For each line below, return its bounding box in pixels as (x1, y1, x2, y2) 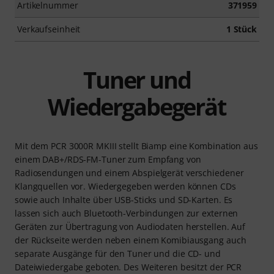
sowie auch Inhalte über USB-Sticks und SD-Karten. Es (15, 193, 233, 206)
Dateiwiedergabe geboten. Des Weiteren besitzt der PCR (15, 261, 242, 273)
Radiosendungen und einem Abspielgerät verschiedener (15, 166, 244, 179)
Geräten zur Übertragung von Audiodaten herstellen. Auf (15, 220, 246, 232)
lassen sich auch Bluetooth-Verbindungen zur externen (15, 207, 239, 219)
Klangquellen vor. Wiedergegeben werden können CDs (15, 180, 236, 192)
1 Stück (226, 23, 257, 35)
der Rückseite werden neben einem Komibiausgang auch (15, 234, 246, 246)
